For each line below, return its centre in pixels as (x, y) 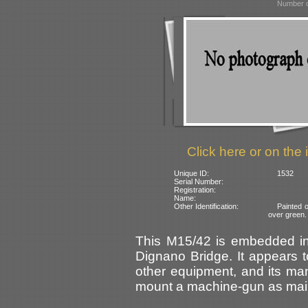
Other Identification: (207, 206)
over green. (287, 214)
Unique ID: (192, 173)
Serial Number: (199, 181)
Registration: (195, 189)
